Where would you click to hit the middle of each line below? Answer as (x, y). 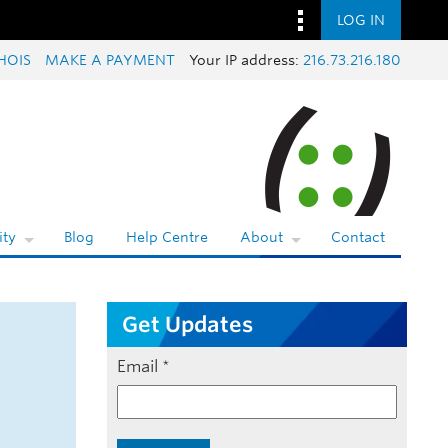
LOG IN (361, 19)
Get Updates (188, 324)
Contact (358, 237)
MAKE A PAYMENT (110, 59)
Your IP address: (246, 59)
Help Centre (167, 237)
